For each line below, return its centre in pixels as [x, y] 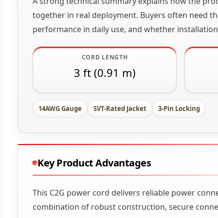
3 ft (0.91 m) [105, 73]
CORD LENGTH [105, 57]
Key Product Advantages [94, 163]
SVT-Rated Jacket [120, 109]
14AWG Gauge [60, 109]
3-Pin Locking [179, 109]
